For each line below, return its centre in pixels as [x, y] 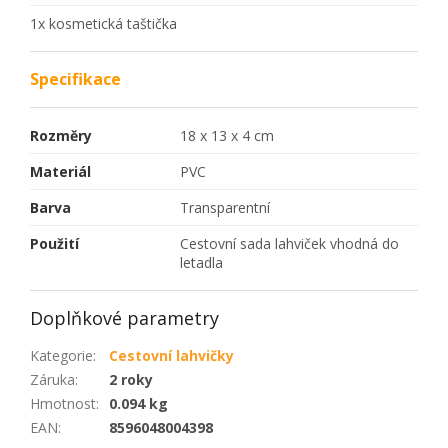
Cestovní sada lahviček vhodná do [289, 243]
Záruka [52, 379]
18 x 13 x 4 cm [227, 135]
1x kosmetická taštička [103, 23]
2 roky [131, 379]
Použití [54, 243]
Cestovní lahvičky [171, 355]
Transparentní [225, 207]
